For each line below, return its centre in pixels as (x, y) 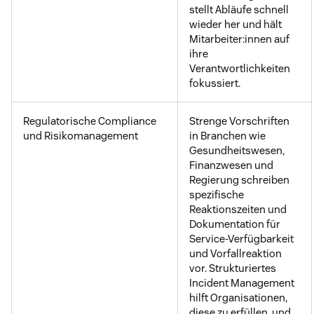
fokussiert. (215, 83)
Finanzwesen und (231, 165)
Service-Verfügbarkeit (241, 239)
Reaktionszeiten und (238, 210)
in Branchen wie (227, 136)
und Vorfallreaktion (235, 254)
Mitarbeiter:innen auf (239, 39)
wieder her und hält (235, 25)
